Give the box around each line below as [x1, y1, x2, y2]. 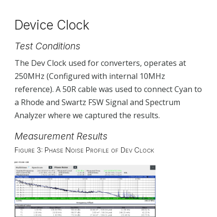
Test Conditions [15, 41, 80, 52]
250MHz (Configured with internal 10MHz [15, 70, 165, 81]
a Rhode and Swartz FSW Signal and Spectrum [15, 96, 180, 108]
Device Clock [15, 17, 90, 33]
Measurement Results [15, 130, 108, 142]
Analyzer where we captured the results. [15, 109, 160, 121]
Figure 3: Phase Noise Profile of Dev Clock [15, 145, 154, 155]
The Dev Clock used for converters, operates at [15, 57, 186, 68]
